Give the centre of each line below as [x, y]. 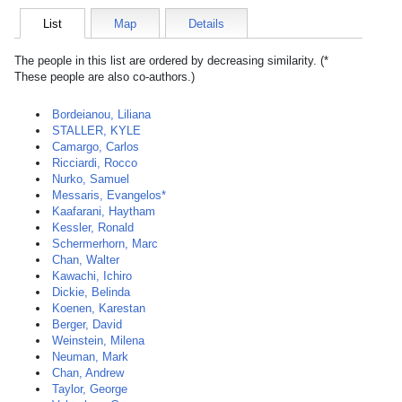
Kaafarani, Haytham [104, 211]
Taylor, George [90, 389]
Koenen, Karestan [99, 308]
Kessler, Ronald [93, 227]
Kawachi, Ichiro [92, 276]
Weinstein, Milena [98, 341]
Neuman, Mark [90, 357]
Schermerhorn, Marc [105, 244]
